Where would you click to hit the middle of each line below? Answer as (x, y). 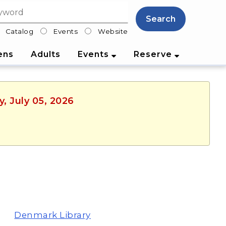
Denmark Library (52, 215)
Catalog (19, 31)
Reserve (154, 54)
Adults (45, 54)
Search (160, 19)
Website (113, 31)
